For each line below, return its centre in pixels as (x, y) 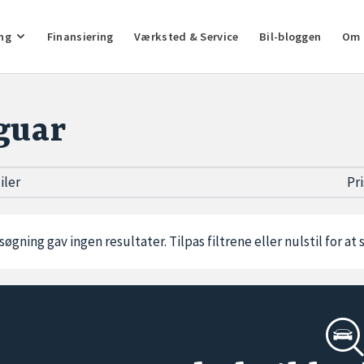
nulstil (303, 241)
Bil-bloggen (290, 36)
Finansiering (80, 36)
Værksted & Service (186, 36)
